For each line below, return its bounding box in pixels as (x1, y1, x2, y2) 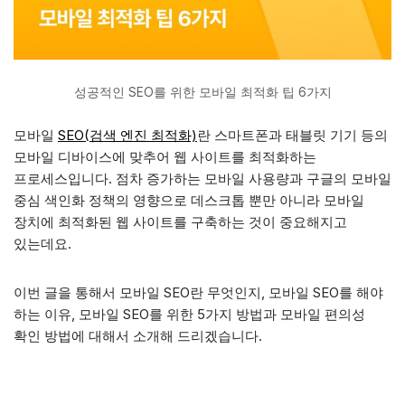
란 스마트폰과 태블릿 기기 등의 (197, 127, 388, 144)
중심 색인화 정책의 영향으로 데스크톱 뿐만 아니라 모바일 (14, 192, 364, 209)
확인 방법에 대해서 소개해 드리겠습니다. (14, 327, 262, 344)
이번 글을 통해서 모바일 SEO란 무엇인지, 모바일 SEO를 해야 (14, 284, 383, 301)
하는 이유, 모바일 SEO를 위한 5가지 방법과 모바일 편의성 (14, 306, 365, 323)
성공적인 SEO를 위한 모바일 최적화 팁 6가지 (73, 85, 332, 99)
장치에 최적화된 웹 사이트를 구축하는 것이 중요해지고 (14, 213, 347, 231)
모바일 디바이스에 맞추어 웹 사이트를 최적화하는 (14, 148, 316, 165)
